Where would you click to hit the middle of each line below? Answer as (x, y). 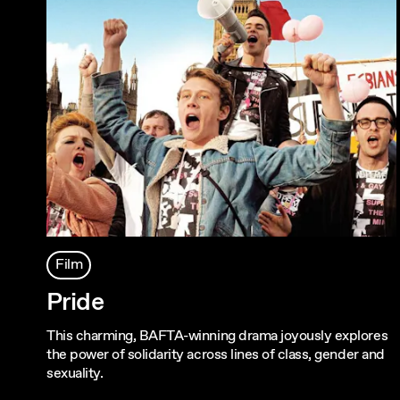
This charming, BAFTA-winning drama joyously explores (217, 336)
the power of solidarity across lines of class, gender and (216, 354)
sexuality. (75, 373)
